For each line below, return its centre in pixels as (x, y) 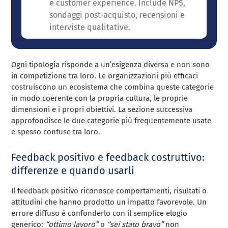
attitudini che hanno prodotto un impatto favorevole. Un (109, 202)
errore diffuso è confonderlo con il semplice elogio (99, 213)
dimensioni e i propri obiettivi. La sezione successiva (102, 110)
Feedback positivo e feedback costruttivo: (108, 158)
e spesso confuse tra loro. (56, 132)
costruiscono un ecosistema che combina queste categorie (113, 87)
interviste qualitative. (90, 27)
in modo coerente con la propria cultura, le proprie (100, 98)
